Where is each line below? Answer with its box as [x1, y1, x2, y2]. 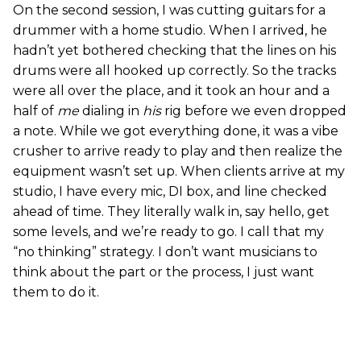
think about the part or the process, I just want [13, 264, 314, 280]
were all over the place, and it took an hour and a [13, 83, 330, 98]
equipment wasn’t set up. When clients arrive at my [13, 164, 345, 179]
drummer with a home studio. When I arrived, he [13, 23, 327, 38]
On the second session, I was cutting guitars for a [13, 2, 326, 18]
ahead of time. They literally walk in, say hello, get [13, 204, 330, 219]
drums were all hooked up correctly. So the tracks [13, 63, 336, 78]
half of [13, 103, 57, 118]
